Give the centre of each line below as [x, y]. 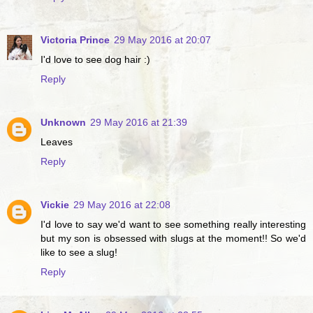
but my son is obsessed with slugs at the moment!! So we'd [173, 239]
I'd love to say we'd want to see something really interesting [173, 225]
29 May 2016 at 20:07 [162, 40]
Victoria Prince [75, 40]
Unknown [63, 123]
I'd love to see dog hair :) [95, 60]
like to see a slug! [79, 253]
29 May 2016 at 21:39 [139, 123]
